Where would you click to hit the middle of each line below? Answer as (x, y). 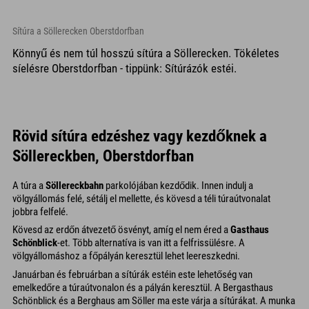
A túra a (29, 185)
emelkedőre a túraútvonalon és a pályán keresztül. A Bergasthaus (143, 287)
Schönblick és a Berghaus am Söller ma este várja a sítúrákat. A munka (154, 300)
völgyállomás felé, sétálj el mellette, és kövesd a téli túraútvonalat (141, 198)
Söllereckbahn (74, 185)
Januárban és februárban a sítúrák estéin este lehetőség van (132, 274)
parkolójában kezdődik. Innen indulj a (178, 185)
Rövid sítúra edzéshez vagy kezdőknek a (140, 136)
